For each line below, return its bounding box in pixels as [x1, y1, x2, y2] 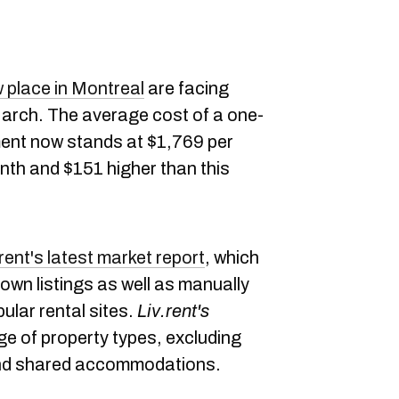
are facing [144, 78, 229, 98]
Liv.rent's [137, 301, 209, 321]
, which [205, 248, 259, 267]
